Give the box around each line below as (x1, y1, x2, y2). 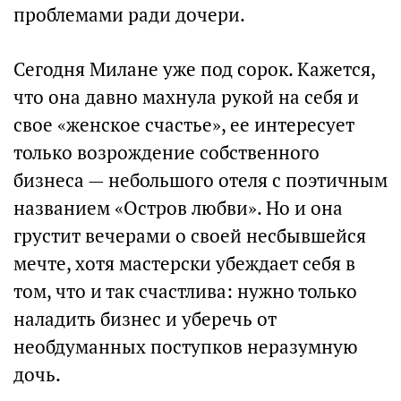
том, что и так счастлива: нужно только (13, 279, 357, 303)
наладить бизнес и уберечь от (13, 307, 277, 331)
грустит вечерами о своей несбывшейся (13, 224, 366, 248)
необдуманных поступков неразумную (13, 335, 358, 359)
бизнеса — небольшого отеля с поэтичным (13, 168, 388, 192)
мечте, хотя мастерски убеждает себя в (13, 252, 355, 276)
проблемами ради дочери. (13, 3, 245, 27)
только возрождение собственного (13, 141, 320, 165)
